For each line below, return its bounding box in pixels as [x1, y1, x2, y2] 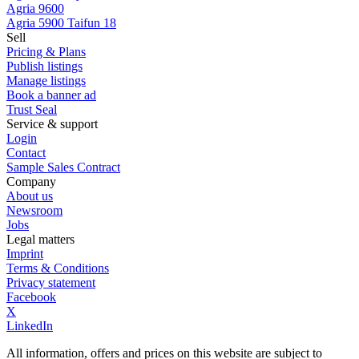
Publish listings [6, 58, 83, 73]
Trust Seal [6, 102, 57, 116]
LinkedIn [6, 318, 53, 333]
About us [6, 188, 53, 203]
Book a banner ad [6, 87, 96, 102]
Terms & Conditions [6, 260, 109, 275]
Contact [6, 145, 46, 159]
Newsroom [6, 203, 63, 217]
